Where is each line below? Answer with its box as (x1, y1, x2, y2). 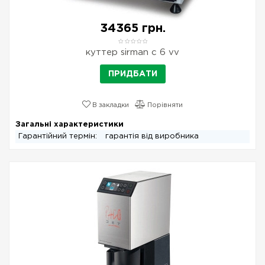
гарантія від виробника (105, 133, 199, 140)
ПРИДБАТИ (108, 70, 157, 77)
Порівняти (146, 102, 183, 108)
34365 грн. (99, 23, 166, 34)
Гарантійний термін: (18, 133, 99, 140)
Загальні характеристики (15, 121, 124, 128)
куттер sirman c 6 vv (86, 49, 179, 56)
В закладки (91, 102, 129, 108)
